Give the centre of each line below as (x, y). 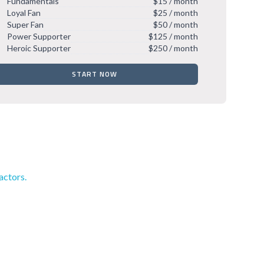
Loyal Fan (24, 13)
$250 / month (173, 48)
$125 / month (173, 36)
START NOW (94, 74)
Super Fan (25, 24)
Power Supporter (39, 36)
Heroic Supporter (39, 48)
